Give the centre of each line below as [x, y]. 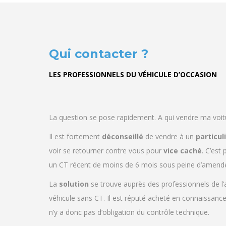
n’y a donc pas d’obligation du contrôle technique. [129, 212]
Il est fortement [75, 137]
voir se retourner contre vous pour [106, 151]
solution [74, 184]
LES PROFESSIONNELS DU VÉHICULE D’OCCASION [133, 75]
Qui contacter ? [99, 54]
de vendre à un [169, 137]
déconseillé [123, 137]
